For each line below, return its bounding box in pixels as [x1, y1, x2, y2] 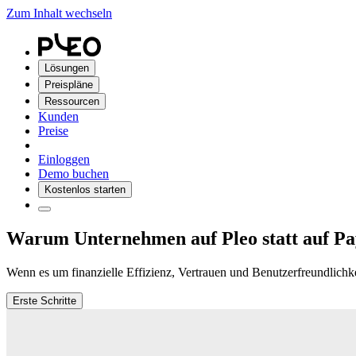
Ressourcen [44, 95, 99, 107]
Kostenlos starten [44, 184, 126, 195]
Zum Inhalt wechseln [6, 6, 112, 20]
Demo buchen [38, 167, 109, 180]
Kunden [38, 110, 79, 123]
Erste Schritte [13, 294, 76, 307]
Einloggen [38, 153, 90, 166]
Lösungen [44, 62, 89, 74]
